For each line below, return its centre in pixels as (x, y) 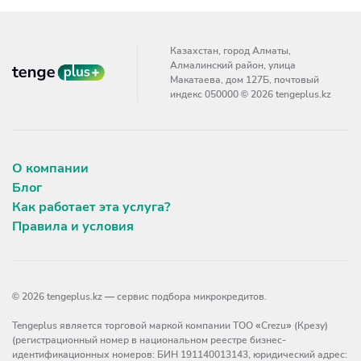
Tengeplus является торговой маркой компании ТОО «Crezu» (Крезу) (170, 326)
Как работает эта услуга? (91, 207)
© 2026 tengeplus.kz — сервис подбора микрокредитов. (139, 297)
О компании (50, 168)
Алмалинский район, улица (233, 65)
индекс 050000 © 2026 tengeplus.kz (251, 94)
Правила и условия (73, 226)
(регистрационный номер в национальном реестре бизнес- (149, 340)
